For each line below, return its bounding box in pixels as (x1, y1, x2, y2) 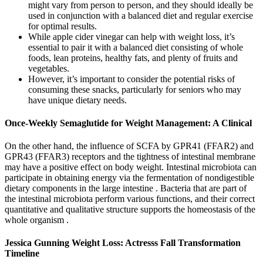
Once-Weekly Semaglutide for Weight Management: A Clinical (5, 117, 252, 128)
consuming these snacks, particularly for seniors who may (28, 84, 241, 95)
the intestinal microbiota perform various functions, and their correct (5, 194, 255, 204)
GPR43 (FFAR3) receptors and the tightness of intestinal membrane (5, 151, 255, 162)
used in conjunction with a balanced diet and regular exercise (28, 10, 253, 21)
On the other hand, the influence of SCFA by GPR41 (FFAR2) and (5, 141, 254, 151)
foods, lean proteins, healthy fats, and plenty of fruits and (28, 52, 238, 63)
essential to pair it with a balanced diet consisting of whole (28, 42, 243, 52)
